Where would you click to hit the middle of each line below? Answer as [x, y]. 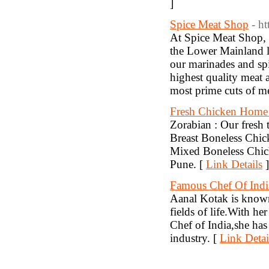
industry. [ [195, 238]
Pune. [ [188, 164]
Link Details [234, 164]
